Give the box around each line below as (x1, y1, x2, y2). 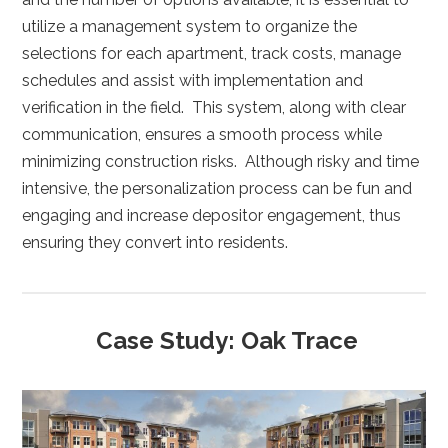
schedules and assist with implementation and (22, 71, 364, 91)
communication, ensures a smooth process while (22, 125, 383, 145)
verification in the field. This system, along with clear (22, 98, 407, 118)
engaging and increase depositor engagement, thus (22, 206, 402, 226)
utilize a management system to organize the (22, 17, 358, 37)
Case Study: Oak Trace (96, 326, 358, 356)
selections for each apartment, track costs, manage (22, 44, 402, 64)
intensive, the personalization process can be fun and (22, 179, 413, 199)
